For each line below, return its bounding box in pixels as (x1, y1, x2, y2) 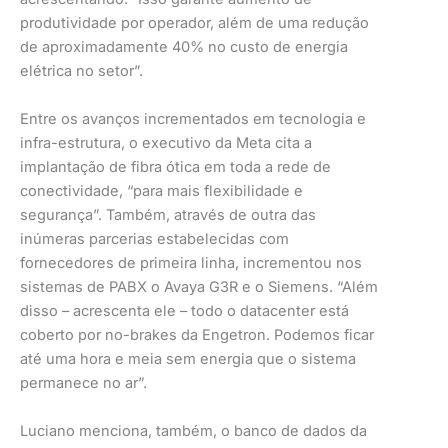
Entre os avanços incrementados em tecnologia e (20, 109, 366, 128)
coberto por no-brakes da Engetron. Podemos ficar (20, 325, 374, 344)
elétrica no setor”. (20, 61, 143, 80)
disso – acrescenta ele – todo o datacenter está (20, 301, 349, 320)
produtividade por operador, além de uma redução (20, 13, 369, 32)
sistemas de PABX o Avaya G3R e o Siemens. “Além (20, 277, 378, 296)
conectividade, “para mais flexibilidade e (20, 181, 303, 200)
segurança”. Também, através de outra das (20, 205, 316, 224)
